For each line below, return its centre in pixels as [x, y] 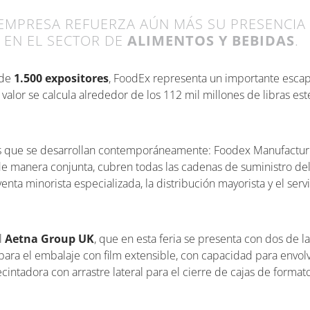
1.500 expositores [61, 78]
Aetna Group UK [49, 239]
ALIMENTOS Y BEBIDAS [211, 40]
